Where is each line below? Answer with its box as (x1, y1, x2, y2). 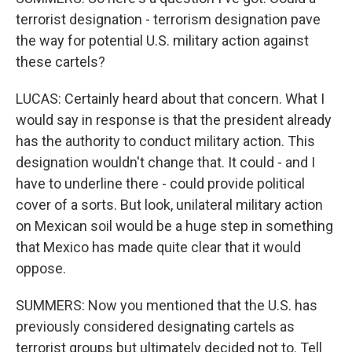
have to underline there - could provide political (16, 175, 305, 192)
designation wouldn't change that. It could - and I (16, 154, 315, 170)
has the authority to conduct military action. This (16, 133, 315, 149)
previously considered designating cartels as (16, 318, 295, 335)
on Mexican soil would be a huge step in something (16, 218, 333, 234)
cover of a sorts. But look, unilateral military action (16, 196, 323, 213)
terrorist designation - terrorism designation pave (16, 11, 321, 27)
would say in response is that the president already (16, 112, 332, 128)
